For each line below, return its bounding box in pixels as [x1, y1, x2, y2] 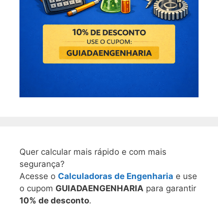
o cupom [19, 183, 55, 193]
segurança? [19, 159, 65, 169]
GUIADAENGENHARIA [55, 183, 144, 193]
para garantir [144, 183, 196, 193]
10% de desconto [19, 195, 89, 205]
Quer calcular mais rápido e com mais [19, 146, 166, 157]
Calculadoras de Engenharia [58, 171, 173, 181]
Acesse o [19, 171, 58, 181]
